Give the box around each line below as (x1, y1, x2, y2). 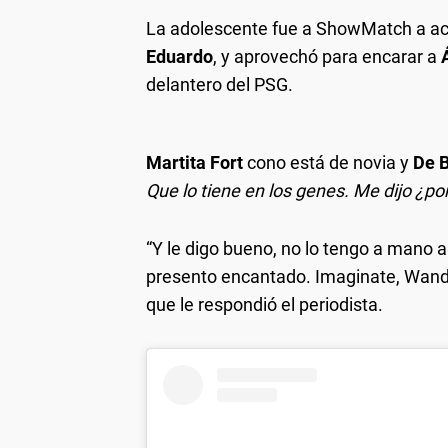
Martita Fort (146, 151, 247, 173)
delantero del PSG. (146, 73, 293, 95)
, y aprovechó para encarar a (213, 45, 441, 67)
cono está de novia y (247, 151, 413, 173)
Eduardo (146, 45, 213, 67)
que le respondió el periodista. (146, 293, 383, 315)
